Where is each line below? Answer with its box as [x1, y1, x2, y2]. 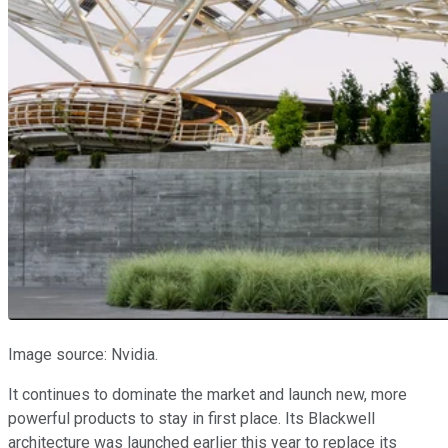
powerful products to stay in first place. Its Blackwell [8, 409, 375, 429]
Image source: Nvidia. [8, 345, 158, 365]
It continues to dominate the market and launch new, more [8, 385, 407, 405]
